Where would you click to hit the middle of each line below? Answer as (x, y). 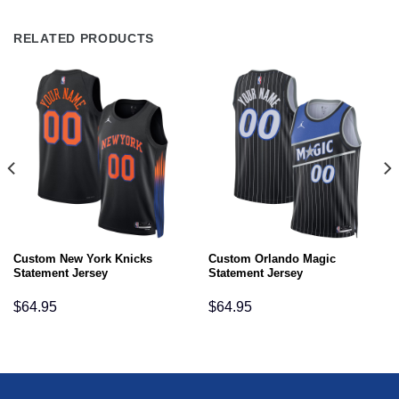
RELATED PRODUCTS (84, 38)
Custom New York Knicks (82, 259)
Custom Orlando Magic (272, 259)
